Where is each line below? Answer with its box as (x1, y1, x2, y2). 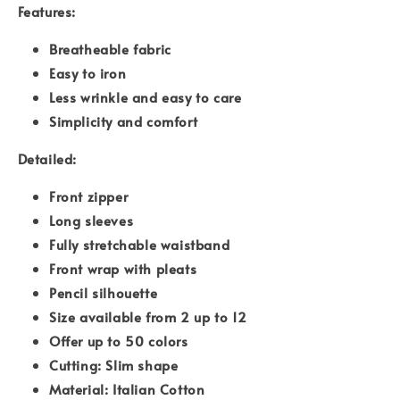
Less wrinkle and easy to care (49, 87, 242, 106)
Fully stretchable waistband (49, 234, 230, 254)
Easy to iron (49, 62, 127, 82)
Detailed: (17, 148, 78, 168)
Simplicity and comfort (49, 111, 198, 130)
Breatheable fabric (49, 38, 171, 58)
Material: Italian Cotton (49, 379, 205, 398)
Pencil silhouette (49, 282, 158, 302)
